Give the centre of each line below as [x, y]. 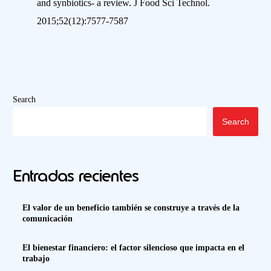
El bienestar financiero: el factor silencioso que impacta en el [134, 248]
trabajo [36, 259]
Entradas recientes [76, 176]
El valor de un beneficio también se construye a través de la [131, 208]
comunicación [48, 219]
